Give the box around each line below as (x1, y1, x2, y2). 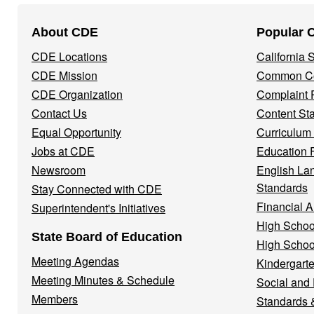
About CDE (32, 25, 98, 39)
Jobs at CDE (32, 143, 95, 159)
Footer (20, 11, 72, 32)
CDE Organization (32, 86, 123, 102)
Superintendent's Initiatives (32, 200, 165, 216)
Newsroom (32, 162, 86, 178)
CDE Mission (32, 67, 97, 83)
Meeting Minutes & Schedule (32, 272, 175, 288)
